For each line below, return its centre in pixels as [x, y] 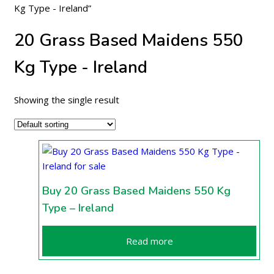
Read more [149, 241]
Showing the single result [67, 99]
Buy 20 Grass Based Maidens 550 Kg [136, 191]
